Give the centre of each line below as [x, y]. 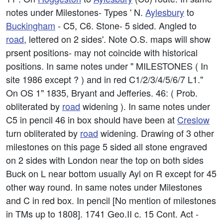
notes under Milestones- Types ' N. [76, 12]
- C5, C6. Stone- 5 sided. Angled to [126, 25]
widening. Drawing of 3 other [156, 133]
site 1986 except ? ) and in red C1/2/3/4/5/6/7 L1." [105, 79]
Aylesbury [165, 12]
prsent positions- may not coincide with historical [102, 52]
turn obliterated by [43, 133]
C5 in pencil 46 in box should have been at [92, 119]
